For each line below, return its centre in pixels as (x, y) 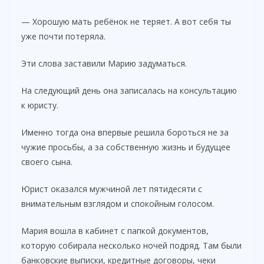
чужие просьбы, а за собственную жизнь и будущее (126, 147)
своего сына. (47, 161)
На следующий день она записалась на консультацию (129, 90)
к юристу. (40, 105)
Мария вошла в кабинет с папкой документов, (115, 230)
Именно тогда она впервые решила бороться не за (125, 132)
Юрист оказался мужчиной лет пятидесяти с (112, 189)
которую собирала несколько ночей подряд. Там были (131, 245)
